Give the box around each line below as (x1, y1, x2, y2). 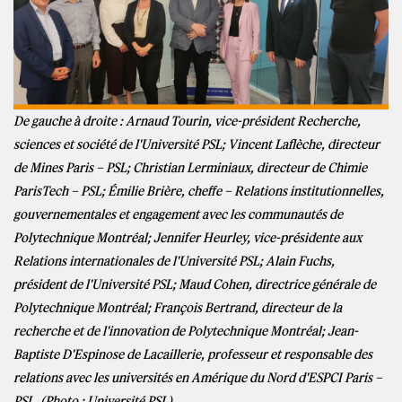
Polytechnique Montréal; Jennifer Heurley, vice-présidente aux (13, 229, 362, 246)
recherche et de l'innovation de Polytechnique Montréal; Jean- (13, 322, 358, 339)
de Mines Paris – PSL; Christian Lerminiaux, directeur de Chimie (13, 159, 367, 176)
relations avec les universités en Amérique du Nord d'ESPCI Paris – (13, 369, 382, 386)
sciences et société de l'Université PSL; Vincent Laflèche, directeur (13, 135, 380, 153)
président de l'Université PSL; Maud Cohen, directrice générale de (13, 275, 376, 293)
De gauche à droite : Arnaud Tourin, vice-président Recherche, (13, 112, 361, 129)
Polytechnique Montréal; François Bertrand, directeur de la (13, 299, 342, 316)
